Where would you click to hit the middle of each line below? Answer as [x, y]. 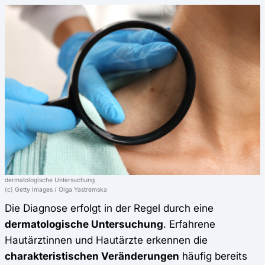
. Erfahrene [189, 224]
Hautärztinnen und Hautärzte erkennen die [106, 240]
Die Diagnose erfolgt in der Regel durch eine [109, 208]
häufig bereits [213, 256]
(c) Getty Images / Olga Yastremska [56, 190]
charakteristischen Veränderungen [92, 256]
